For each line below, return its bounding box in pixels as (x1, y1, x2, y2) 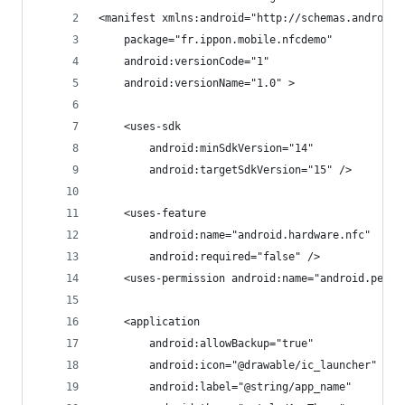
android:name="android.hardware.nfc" (99, 229, 371, 241)
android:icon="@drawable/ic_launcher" (99, 359, 377, 372)
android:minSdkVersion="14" (99, 142, 314, 155)
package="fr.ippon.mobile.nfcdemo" (99, 33, 333, 46)
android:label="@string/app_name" (99, 381, 352, 393)
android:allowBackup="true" (99, 337, 314, 350)
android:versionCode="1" (99, 55, 269, 68)
